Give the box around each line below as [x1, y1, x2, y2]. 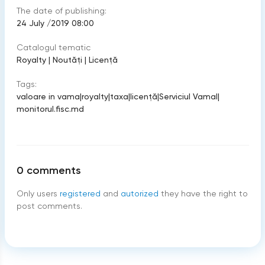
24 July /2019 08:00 [16, 18, 94, 28]
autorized [120, 189, 159, 199]
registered [59, 189, 101, 199]
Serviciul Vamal [159, 92, 218, 102]
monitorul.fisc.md [16, 104, 84, 114]
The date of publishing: [16, 6, 106, 16]
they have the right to [160, 189, 248, 199]
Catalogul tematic [16, 43, 91, 53]
